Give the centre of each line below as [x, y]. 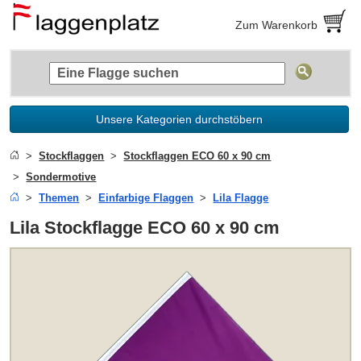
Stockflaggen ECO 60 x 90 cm [197, 156]
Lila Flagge [241, 197]
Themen [59, 197]
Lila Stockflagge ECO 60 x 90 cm [145, 227]
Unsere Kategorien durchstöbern [180, 119]
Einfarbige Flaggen [146, 197]
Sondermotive [61, 176]
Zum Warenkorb [277, 25]
